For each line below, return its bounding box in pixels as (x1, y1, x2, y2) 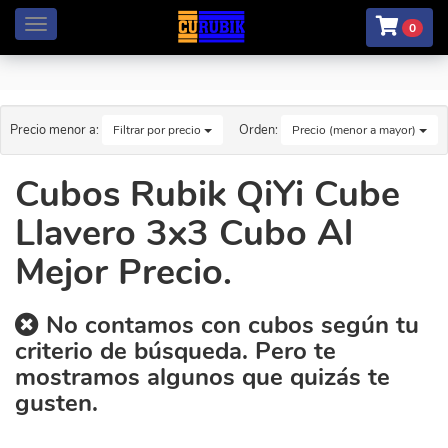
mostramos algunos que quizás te (15, 361, 390, 393)
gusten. (15, 387, 98, 419)
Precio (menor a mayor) (292, 122, 419, 138)
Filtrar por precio (113, 122, 204, 138)
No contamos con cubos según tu (39, 309, 419, 341)
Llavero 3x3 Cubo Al (15, 209, 353, 258)
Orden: (239, 120, 281, 139)
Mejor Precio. (15, 248, 232, 297)
